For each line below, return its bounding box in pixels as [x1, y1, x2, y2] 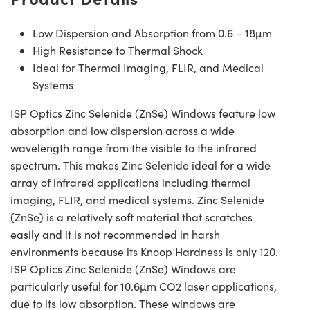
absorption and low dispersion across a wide [10, 123, 235, 138]
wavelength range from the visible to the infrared [10, 140, 257, 156]
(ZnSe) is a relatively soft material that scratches [10, 210, 253, 225]
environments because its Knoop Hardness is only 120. [10, 244, 278, 259]
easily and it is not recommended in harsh [10, 227, 220, 242]
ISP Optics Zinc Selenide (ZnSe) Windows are [10, 262, 236, 277]
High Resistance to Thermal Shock [33, 43, 203, 58]
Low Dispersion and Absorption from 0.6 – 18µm [33, 26, 272, 41]
